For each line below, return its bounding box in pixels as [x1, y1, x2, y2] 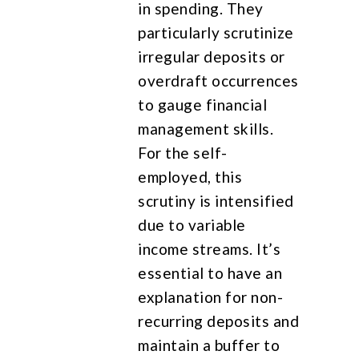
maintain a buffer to [138, 335, 280, 354]
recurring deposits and [138, 311, 300, 330]
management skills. [138, 119, 274, 138]
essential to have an [138, 263, 283, 282]
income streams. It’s [138, 239, 281, 258]
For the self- [138, 143, 228, 162]
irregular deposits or [138, 46, 285, 66]
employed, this [138, 167, 243, 186]
